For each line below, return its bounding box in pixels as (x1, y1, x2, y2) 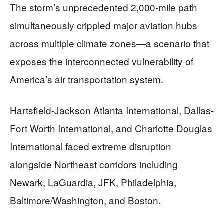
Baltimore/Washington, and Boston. (10, 193, 161, 207)
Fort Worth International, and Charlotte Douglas (10, 121, 212, 135)
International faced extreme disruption (10, 139, 171, 153)
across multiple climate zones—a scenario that (10, 36, 209, 50)
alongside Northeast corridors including (10, 157, 178, 171)
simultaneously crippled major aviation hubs (10, 18, 197, 32)
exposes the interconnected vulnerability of (10, 54, 193, 68)
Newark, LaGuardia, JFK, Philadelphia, (10, 175, 176, 189)
